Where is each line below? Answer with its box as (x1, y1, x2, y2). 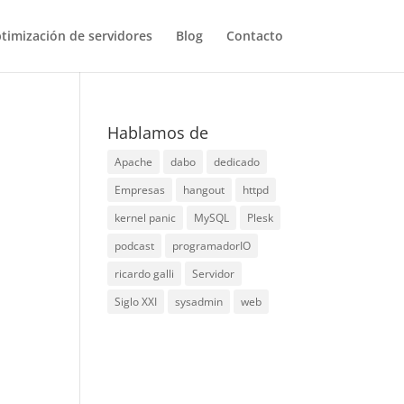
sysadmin (175, 294, 224, 309)
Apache (115, 154, 153, 170)
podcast (115, 238, 155, 253)
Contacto (225, 27, 283, 44)
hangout (183, 182, 225, 197)
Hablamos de (107, 122, 209, 143)
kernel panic (115, 210, 177, 225)
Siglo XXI (115, 294, 158, 309)
